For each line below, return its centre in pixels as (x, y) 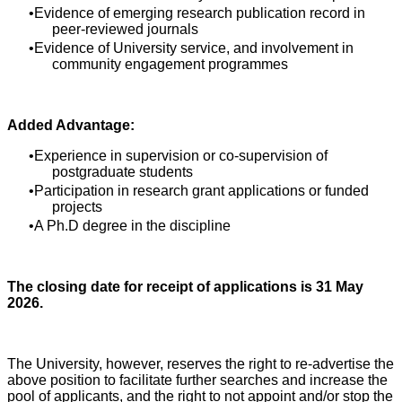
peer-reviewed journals (125, 29)
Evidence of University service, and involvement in (194, 48)
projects (77, 207)
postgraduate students (122, 172)
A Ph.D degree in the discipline (132, 226)
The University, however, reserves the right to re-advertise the (201, 364)
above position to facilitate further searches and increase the (197, 380)
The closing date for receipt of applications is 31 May (185, 287)
